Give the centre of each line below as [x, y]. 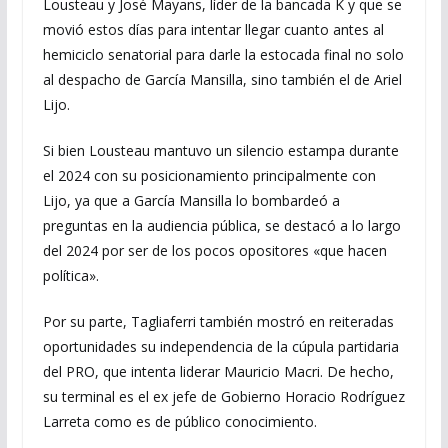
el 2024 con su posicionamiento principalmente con [209, 175]
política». [70, 275]
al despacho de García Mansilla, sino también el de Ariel [222, 79]
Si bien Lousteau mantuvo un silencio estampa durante [220, 150]
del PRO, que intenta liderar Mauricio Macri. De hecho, [218, 371]
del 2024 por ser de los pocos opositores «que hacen [214, 250]
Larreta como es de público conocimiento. [179, 421]
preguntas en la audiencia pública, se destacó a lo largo [221, 225]
